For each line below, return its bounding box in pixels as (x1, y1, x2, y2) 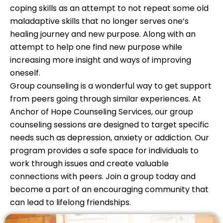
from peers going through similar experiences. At (10, 93, 201, 105)
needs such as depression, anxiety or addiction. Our (10, 132, 209, 143)
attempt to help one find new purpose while (10, 41, 182, 53)
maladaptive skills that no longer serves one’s (10, 15, 189, 27)
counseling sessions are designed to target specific (10, 119, 209, 130)
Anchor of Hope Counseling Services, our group (10, 106, 193, 117)
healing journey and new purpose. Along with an (10, 28, 196, 40)
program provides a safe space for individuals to (10, 145, 199, 156)
